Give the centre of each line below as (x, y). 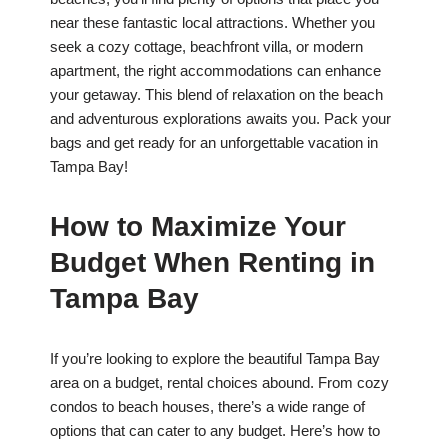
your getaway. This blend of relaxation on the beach (216, 95)
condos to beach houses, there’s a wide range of (207, 407)
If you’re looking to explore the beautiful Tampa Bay (215, 359)
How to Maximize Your (198, 227)
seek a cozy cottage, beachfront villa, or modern (206, 47)
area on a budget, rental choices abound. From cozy (219, 383)
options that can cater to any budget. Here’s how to (215, 431)
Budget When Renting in (212, 263)
